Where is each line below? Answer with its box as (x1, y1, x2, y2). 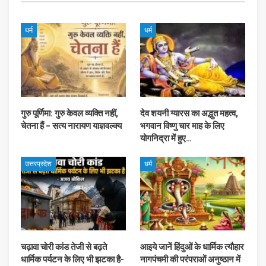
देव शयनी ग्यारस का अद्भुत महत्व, (140, 108, 238, 119)
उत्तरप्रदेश (25, 160, 52, 169)
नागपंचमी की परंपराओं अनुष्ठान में (140, 254, 240, 265)
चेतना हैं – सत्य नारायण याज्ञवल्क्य (21, 121, 122, 132)
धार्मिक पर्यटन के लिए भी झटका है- (21, 254, 124, 265)
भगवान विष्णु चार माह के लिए (140, 121, 224, 132)
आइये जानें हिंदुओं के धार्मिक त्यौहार (140, 241, 244, 252)
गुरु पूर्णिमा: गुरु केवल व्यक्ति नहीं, (21, 108, 118, 119)
